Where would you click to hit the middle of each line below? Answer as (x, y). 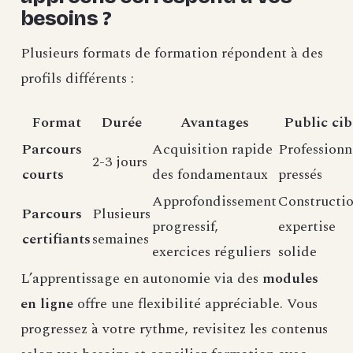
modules (290, 279)
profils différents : (77, 79)
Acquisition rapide (212, 150)
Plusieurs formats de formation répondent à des (172, 54)
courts (43, 175)
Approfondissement (214, 202)
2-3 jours (120, 162)
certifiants (56, 240)
